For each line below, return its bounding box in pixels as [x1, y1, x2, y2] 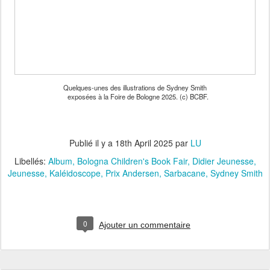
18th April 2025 [115, 137, 173, 149]
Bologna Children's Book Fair [77, 155, 187, 168]
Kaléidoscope [49, 167, 101, 180]
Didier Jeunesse [192, 155, 254, 168]
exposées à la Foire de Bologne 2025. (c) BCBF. [61, 92, 209, 102]
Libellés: [14, 155, 48, 168]
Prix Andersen [105, 167, 159, 180]
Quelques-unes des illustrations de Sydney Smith [63, 83, 207, 93]
